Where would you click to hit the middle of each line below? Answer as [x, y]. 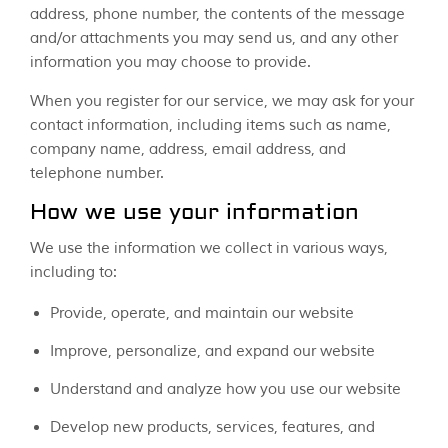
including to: [73, 273]
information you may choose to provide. [170, 63]
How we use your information [194, 214]
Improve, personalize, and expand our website [212, 352]
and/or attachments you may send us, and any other [214, 39]
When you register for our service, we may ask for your [222, 102]
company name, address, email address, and [188, 150]
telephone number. [97, 174]
